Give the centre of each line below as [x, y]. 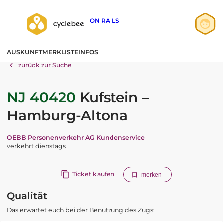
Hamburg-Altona [67, 115]
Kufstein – [112, 97]
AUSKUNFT [25, 52]
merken [152, 174]
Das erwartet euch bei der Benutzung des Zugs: [81, 210]
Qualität [27, 196]
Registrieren [176, 64]
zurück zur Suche [45, 65]
